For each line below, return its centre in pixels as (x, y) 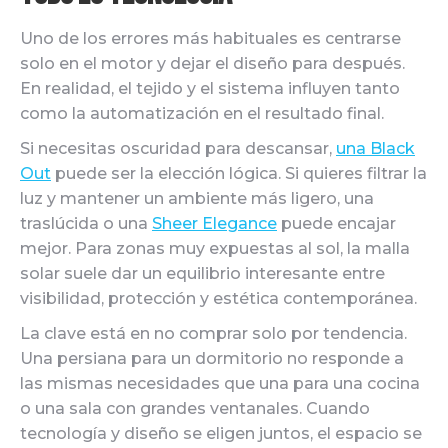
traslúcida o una (86, 223)
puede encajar (336, 223)
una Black (375, 148)
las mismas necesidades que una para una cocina (220, 383)
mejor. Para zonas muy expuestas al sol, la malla (215, 248)
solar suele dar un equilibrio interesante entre (202, 273)
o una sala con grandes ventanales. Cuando (195, 408)
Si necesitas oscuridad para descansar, (178, 148)
